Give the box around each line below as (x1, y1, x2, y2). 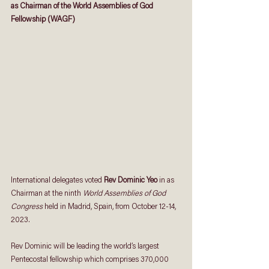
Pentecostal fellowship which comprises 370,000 (11, 256, 171, 264)
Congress (11, 203, 43, 211)
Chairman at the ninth (11, 190, 83, 198)
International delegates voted (11, 177, 104, 184)
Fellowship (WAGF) (11, 16, 75, 23)
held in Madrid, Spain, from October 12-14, (43, 203, 178, 211)
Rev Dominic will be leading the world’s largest (11, 243, 161, 250)
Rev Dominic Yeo (104, 177, 157, 184)
